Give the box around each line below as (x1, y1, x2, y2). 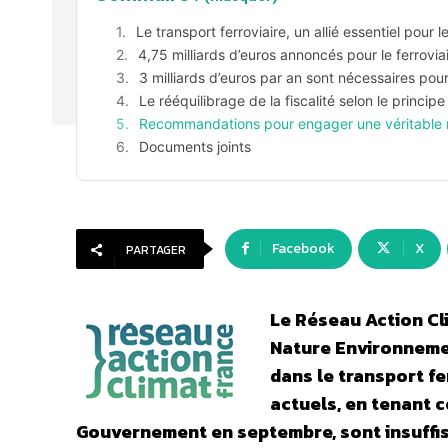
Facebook (272, 238, 335, 259)
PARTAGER (126, 241, 186, 259)
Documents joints (139, 138, 251, 155)
